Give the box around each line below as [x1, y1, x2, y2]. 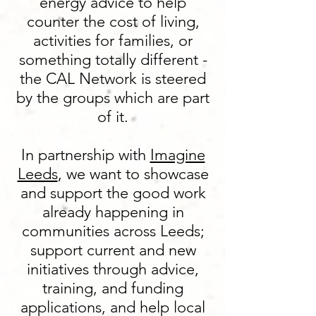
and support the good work [20, 183, 206, 202]
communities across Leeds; [21, 221, 205, 241]
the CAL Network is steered [20, 69, 206, 88]
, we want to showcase [57, 164, 209, 183]
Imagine [150, 145, 205, 164]
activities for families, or [33, 31, 193, 50]
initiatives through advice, [27, 260, 199, 279]
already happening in [42, 202, 184, 221]
